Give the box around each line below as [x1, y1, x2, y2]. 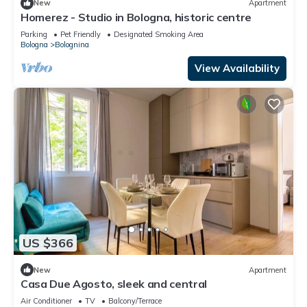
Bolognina [55, 39, 89, 49]
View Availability [195, 61, 280, 75]
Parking [21, 29, 47, 39]
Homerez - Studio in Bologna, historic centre [21, 10, 251, 24]
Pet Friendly [60, 29, 101, 39]
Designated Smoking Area [114, 29, 204, 39]
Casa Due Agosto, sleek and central [21, 277, 208, 291]
